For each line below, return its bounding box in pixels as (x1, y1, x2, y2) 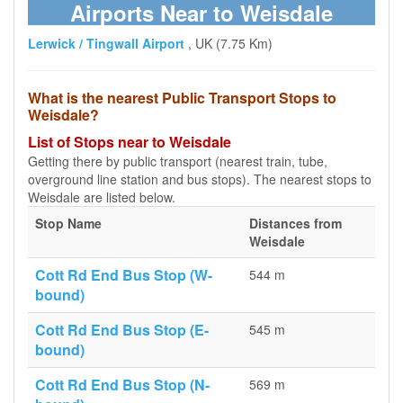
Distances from (249, 214, 342, 232)
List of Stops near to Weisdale (28, 131, 231, 152)
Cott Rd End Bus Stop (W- (35, 264, 212, 285)
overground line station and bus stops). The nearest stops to (28, 170, 372, 188)
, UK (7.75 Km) (188, 34, 273, 52)
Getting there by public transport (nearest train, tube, (28, 152, 327, 170)
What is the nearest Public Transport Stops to (28, 87, 336, 108)
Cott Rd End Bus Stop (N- (35, 374, 210, 395)
